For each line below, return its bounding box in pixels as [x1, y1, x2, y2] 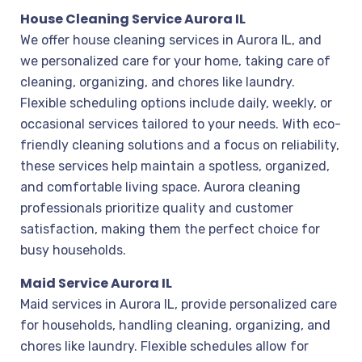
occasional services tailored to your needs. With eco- [20, 116, 341, 132]
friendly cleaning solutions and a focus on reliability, [20, 137, 339, 153]
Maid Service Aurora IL [20, 274, 172, 293]
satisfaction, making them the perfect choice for [20, 221, 320, 237]
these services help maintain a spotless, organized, [20, 158, 330, 174]
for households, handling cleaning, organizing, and [20, 318, 330, 333]
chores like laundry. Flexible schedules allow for [20, 339, 309, 354]
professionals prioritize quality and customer [20, 200, 293, 216]
